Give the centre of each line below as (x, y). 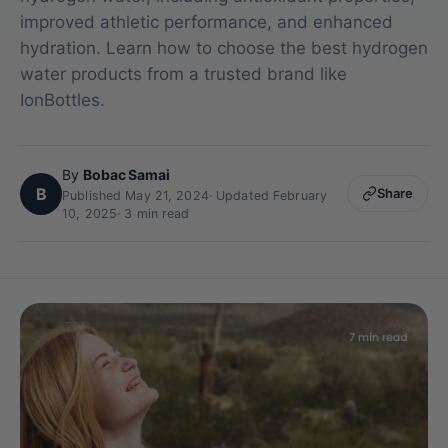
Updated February (271, 196)
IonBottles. (62, 100)
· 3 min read (153, 214)
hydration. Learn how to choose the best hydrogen (224, 48)
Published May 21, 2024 (135, 196)
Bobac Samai (126, 175)
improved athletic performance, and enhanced (206, 22)
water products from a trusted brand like (183, 74)
